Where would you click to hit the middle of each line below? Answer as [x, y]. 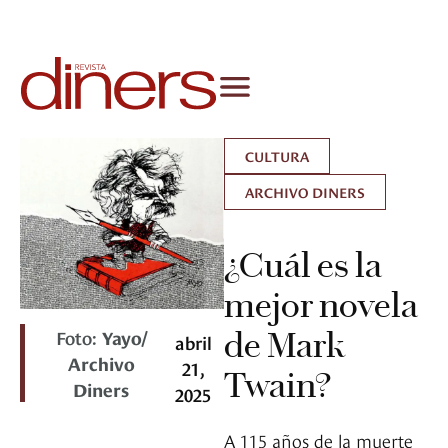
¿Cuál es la [303, 265]
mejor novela [321, 305]
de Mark [284, 345]
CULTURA [277, 156]
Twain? [277, 385]
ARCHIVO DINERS [305, 192]
